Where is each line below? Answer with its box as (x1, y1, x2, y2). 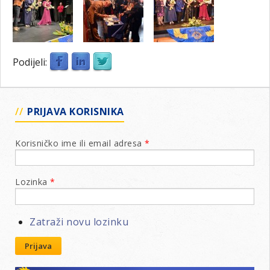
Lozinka (15, 176, 50, 188)
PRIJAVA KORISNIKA (27, 105, 124, 119)
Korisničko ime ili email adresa (15, 137, 145, 149)
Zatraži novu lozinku (30, 215, 128, 228)
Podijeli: (13, 55, 47, 69)
